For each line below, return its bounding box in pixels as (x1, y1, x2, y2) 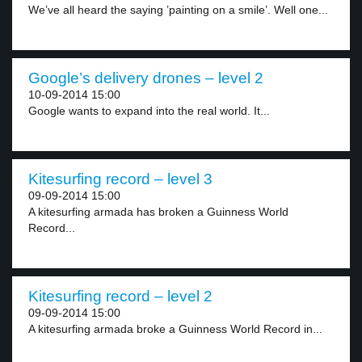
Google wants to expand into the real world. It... (28, 104, 270, 117)
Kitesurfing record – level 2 (28, 288, 213, 305)
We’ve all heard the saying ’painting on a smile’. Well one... (28, 3, 328, 16)
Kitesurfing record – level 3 (28, 170, 213, 187)
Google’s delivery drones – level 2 (28, 69, 263, 86)
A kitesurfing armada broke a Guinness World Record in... (28, 322, 322, 335)
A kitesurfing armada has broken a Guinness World (28, 205, 288, 218)
